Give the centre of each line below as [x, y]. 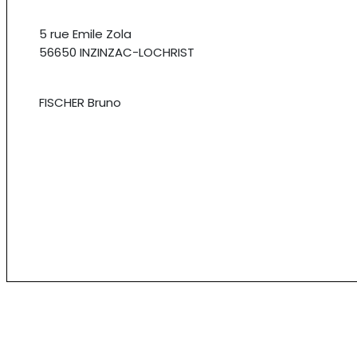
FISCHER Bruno [80, 102]
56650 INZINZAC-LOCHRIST [117, 52]
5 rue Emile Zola [85, 33]
